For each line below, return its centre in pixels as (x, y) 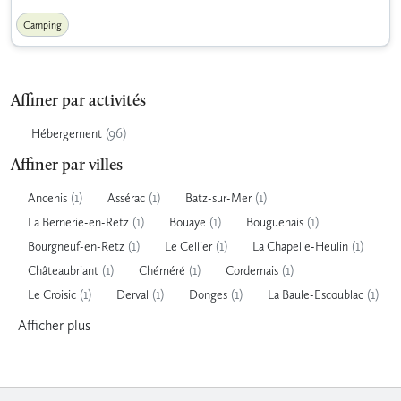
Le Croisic (52, 294)
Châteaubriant (63, 270)
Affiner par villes (67, 166)
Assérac (126, 198)
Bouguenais (275, 222)
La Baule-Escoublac (316, 294)
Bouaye (188, 222)
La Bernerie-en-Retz (78, 222)
